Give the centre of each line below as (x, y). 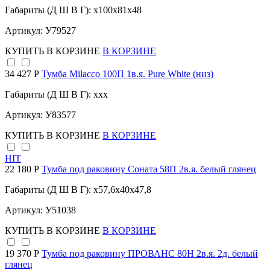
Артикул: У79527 (40, 31)
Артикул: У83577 (40, 115)
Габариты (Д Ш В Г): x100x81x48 (73, 10)
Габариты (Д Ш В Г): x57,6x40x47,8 (78, 190)
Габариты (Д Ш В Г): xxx (56, 95)
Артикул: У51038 (40, 210)
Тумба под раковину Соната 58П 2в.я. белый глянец (149, 169)
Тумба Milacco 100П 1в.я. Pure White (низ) (127, 74)
